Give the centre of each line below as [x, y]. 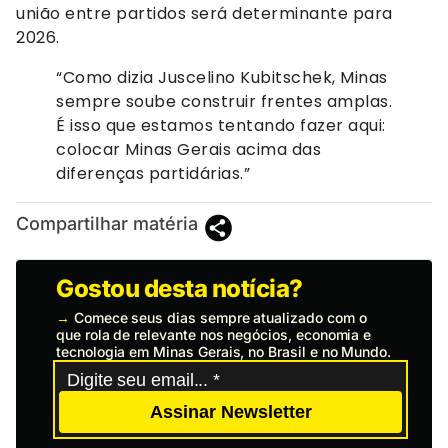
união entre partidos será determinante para [204, 14]
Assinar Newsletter [230, 411]
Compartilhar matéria [107, 224]
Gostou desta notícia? [179, 289]
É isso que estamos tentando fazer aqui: [221, 126]
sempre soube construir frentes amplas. [224, 102]
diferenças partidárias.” [153, 174]
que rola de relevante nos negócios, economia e [214, 335]
